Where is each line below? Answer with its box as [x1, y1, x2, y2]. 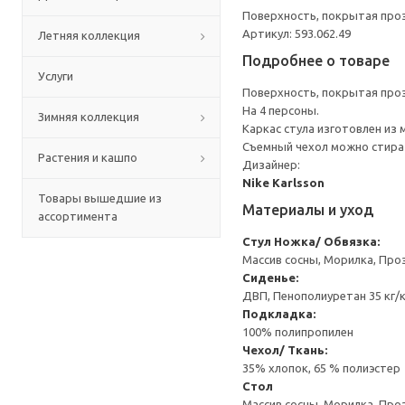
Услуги [38, 70, 73, 82]
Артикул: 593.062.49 [242, 27, 351, 40]
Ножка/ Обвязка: [274, 235, 380, 248]
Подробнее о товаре [242, 52, 390, 69]
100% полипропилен [242, 325, 353, 338]
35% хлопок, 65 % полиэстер [242, 362, 400, 374]
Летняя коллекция [38, 29, 140, 42]
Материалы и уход [242, 202, 373, 218]
